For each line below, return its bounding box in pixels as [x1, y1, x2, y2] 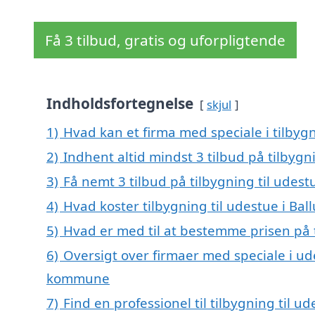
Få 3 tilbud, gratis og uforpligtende [45, 30, 285, 51]
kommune [46, 269, 110, 288]
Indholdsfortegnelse [46, 94, 193, 114]
